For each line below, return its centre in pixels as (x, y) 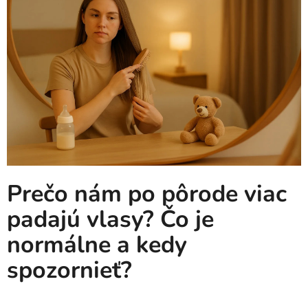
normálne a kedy (97, 244)
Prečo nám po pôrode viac (147, 194)
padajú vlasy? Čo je (110, 219)
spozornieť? (69, 270)
